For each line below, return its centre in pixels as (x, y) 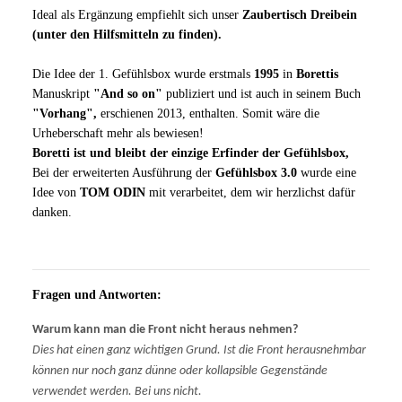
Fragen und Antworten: (97, 294)
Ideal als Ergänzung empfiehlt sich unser (137, 14)
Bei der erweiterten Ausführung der (124, 172)
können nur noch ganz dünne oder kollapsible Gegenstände (180, 371)
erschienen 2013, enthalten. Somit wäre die (208, 113)
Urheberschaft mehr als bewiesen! (118, 133)
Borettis (317, 74)
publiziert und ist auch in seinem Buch (262, 93)
